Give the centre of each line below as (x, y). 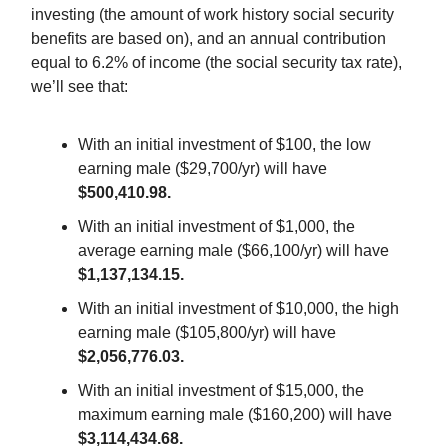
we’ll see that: (79, 86)
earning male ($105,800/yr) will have (207, 332)
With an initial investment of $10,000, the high (238, 308)
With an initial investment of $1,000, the (216, 226)
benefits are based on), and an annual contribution (208, 38)
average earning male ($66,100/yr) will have (233, 250)
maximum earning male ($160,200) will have (235, 414)
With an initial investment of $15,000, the (221, 390)
